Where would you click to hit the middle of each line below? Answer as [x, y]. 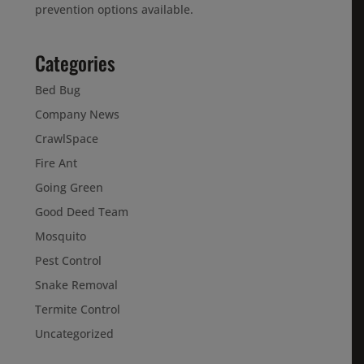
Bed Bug [58, 90]
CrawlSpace [67, 139]
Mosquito [61, 236]
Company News [78, 114]
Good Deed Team [82, 212]
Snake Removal [77, 285]
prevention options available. [115, 9]
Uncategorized [75, 334]
